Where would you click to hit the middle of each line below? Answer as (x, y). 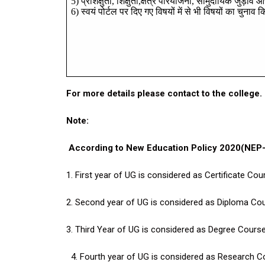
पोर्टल (108, 12)
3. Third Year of (97, 230)
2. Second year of (102, 202)
